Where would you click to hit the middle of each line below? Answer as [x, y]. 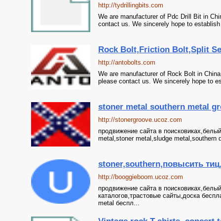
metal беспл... [119, 203]
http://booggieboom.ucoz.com [140, 177]
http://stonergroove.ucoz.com [140, 120]
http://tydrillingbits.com [130, 5]
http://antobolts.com [127, 62]
